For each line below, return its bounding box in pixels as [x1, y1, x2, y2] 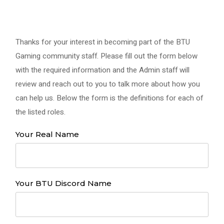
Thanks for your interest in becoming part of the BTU [15, 36, 190, 47]
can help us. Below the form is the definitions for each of [15, 92, 203, 103]
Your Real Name [15, 129, 79, 139]
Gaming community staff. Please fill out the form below [15, 50, 197, 61]
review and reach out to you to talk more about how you [15, 78, 200, 89]
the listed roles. [15, 106, 65, 117]
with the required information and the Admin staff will [15, 64, 189, 75]
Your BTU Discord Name [15, 178, 111, 188]
